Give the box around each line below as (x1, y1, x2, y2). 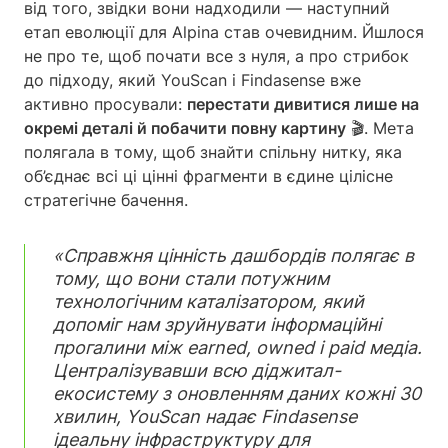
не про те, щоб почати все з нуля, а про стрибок (24, 46, 409, 67)
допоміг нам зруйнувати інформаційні (53, 314, 381, 336)
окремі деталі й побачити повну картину (24, 118, 346, 139)
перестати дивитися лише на (187, 94, 419, 115)
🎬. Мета (346, 118, 414, 139)
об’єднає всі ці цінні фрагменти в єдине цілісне (24, 166, 393, 187)
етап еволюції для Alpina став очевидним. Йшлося (24, 22, 424, 43)
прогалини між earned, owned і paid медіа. (53, 337, 422, 359)
